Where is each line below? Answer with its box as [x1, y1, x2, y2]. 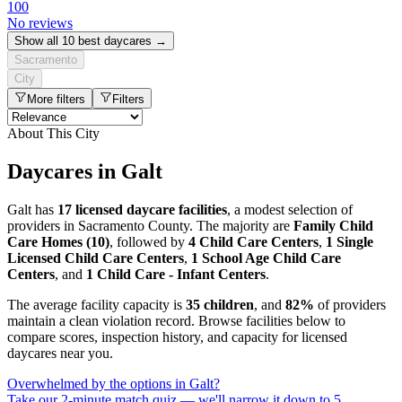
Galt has [7, 201, 57, 217]
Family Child [293, 217, 373, 233]
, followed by [109, 233, 188, 249]
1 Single [326, 233, 373, 249]
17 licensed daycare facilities [57, 201, 227, 217]
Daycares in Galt [7, 159, 162, 183]
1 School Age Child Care [191, 249, 341, 266]
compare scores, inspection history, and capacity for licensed [7, 328, 347, 345]
